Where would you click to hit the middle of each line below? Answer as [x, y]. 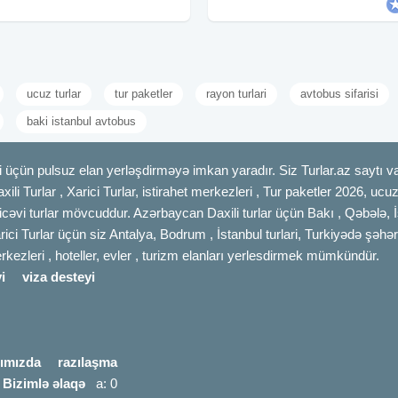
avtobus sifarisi [339, 94]
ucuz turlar [54, 94]
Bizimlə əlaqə [44, 384]
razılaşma [88, 362]
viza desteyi [59, 277]
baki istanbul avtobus [81, 122]
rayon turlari [236, 94]
